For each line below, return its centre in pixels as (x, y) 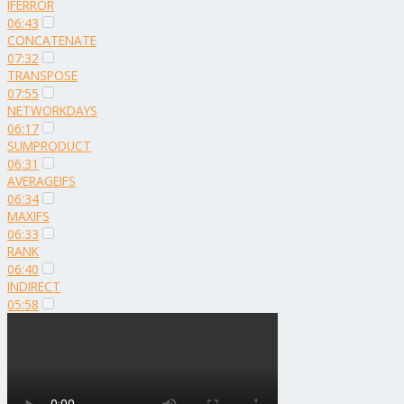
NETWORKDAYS (52, 110)
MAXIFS (28, 216)
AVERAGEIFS (41, 181)
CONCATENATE (52, 40)
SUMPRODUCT (49, 146)
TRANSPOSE (42, 75)
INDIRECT (34, 286)
